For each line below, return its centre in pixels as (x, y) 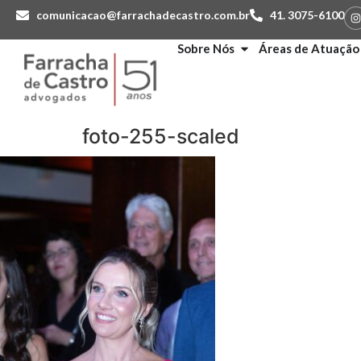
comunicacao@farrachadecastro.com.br (143, 15)
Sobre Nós (206, 49)
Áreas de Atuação (309, 49)
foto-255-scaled (161, 136)
